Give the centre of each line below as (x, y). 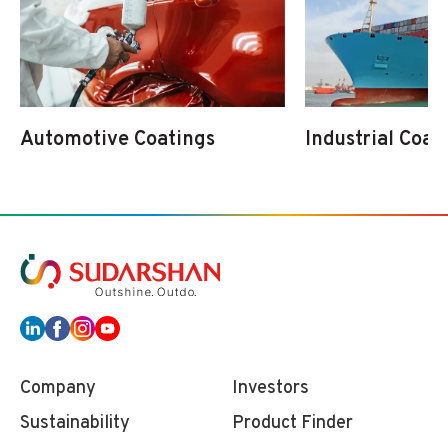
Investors (271, 388)
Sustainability (75, 423)
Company (58, 388)
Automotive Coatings (117, 140)
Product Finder (293, 423)
